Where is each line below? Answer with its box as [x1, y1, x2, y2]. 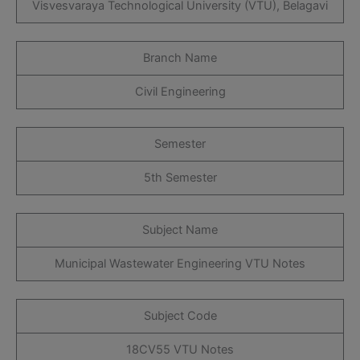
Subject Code [143, 308, 217, 323]
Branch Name [143, 51, 217, 66]
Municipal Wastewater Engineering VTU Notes [55, 256, 305, 271]
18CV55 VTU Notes [126, 342, 234, 357]
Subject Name [142, 222, 218, 237]
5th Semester [143, 170, 217, 186]
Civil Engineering [134, 84, 226, 100]
